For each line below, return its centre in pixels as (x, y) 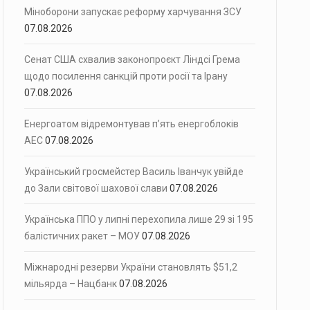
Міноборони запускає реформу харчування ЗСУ (133, 12)
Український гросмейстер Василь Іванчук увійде (134, 172)
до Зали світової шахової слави (96, 188)
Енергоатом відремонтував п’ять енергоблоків (131, 124)
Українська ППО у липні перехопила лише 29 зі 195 (139, 219)
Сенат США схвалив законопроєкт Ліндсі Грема (132, 60)
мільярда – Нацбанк (71, 284)
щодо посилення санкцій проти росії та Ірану (126, 76)
